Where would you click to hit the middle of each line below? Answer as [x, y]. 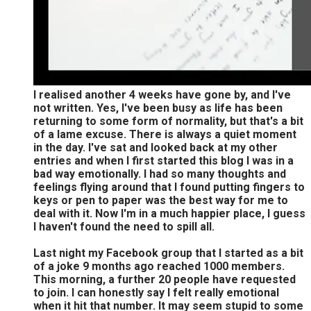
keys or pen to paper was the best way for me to [161, 200]
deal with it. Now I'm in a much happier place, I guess [169, 213]
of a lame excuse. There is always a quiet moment [165, 134]
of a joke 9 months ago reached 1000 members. [159, 266]
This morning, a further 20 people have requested [165, 279]
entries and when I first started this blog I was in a [163, 160]
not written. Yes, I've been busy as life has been [158, 108]
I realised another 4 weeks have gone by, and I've [162, 94]
